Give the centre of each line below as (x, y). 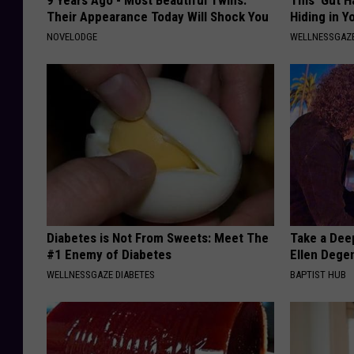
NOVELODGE (72, 36)
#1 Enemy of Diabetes (109, 254)
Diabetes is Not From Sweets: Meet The (158, 237)
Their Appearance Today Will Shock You (158, 16)
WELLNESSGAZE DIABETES (101, 274)
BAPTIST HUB (318, 274)
